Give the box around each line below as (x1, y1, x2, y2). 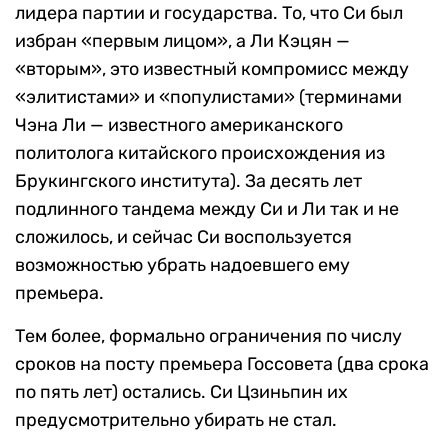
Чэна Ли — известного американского (15, 114, 343, 137)
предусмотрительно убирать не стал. (15, 409, 337, 432)
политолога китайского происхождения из (15, 142, 385, 165)
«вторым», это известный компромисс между (15, 58, 409, 81)
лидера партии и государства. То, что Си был (15, 2, 403, 25)
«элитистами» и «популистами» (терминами (15, 86, 402, 109)
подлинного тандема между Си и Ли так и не (15, 198, 399, 221)
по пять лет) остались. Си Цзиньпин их (15, 381, 348, 404)
